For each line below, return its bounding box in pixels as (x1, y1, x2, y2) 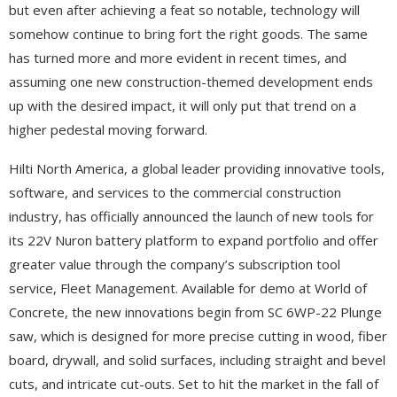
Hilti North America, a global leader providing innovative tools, (9, 159, 388, 177)
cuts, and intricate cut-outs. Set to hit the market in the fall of (9, 374, 378, 393)
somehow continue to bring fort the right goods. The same (9, 24, 368, 43)
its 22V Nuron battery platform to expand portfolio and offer (9, 230, 378, 249)
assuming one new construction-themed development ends (9, 72, 373, 90)
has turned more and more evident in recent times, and (9, 48, 346, 66)
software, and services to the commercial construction (9, 183, 341, 201)
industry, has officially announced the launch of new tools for (9, 206, 374, 225)
